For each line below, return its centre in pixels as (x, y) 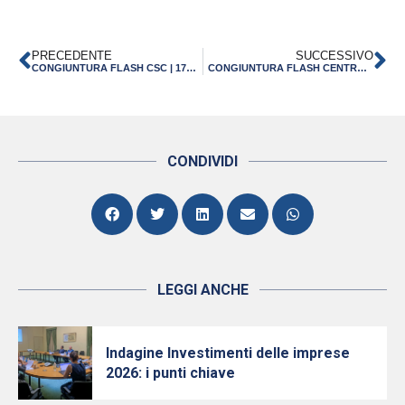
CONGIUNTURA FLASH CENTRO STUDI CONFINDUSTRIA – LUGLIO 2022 (362, 68)
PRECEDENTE (72, 56)
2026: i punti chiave (170, 372)
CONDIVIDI (202, 161)
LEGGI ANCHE (202, 289)
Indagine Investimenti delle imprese (227, 353)
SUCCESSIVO (334, 56)
